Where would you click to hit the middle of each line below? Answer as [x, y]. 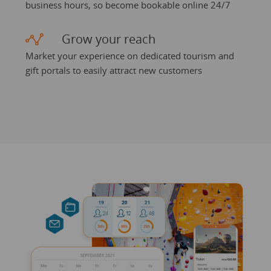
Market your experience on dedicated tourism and [129, 56]
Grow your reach [108, 39]
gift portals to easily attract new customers [113, 70]
